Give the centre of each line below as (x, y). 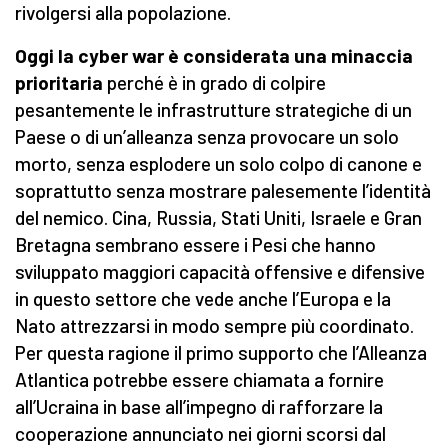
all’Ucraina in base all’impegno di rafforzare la (199, 407)
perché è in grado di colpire (214, 83)
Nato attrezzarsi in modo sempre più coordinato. (214, 326)
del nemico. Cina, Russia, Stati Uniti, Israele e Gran (218, 218)
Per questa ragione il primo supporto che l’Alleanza (221, 353)
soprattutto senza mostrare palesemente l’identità (223, 191)
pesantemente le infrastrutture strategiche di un (213, 110)
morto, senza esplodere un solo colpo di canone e (218, 164)
